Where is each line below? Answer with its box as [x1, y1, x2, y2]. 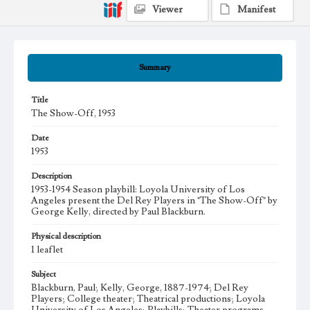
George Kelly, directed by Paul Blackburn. [31, 206, 206, 219]
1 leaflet [31, 244, 63, 257]
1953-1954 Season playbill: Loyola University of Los [31, 183, 245, 197]
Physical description [31, 231, 101, 242]
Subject [31, 269, 56, 280]
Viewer [152, 3, 183, 17]
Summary [139, 62, 171, 73]
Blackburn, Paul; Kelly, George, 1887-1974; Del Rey [31, 282, 248, 295]
